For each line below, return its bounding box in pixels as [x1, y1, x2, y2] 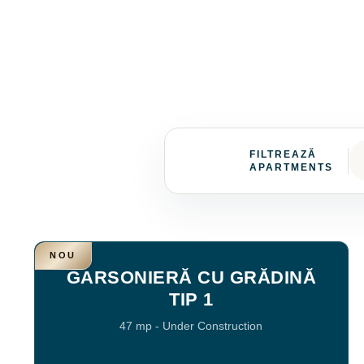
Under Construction [162, 319, 263, 332]
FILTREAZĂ [249, 148, 317, 160]
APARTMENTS [249, 161, 333, 173]
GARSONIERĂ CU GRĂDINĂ [66, 266, 317, 288]
